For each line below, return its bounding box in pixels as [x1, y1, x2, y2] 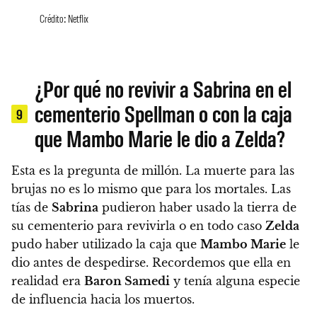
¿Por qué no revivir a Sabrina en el [35, 74, 292, 103]
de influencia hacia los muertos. [11, 292, 195, 307]
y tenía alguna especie [170, 274, 300, 289]
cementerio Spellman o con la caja [35, 98, 293, 128]
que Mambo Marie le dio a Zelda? [35, 123, 286, 153]
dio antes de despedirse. [11, 255, 149, 270]
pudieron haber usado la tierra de [98, 200, 296, 215]
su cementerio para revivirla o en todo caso [11, 219, 265, 234]
